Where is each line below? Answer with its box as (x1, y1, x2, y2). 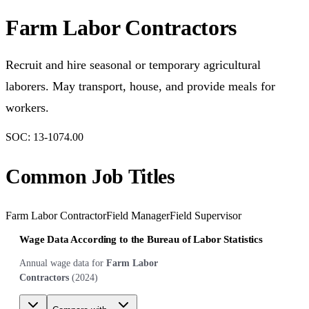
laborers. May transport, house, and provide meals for (6, 79, 275, 93)
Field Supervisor (170, 210, 241, 221)
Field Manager (106, 210, 170, 221)
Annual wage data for (19, 258, 103, 268)
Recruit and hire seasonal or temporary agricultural (6, 58, 261, 72)
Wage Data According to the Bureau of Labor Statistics (19, 234, 263, 245)
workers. (6, 101, 49, 114)
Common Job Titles (6, 165, 175, 188)
